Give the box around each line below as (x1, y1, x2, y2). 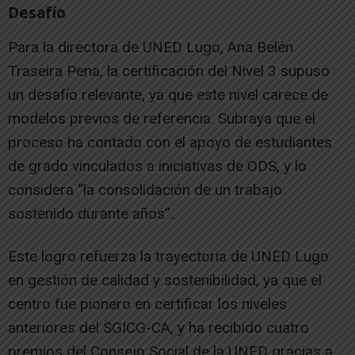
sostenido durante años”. (8, 204, 174, 223)
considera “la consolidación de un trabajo (8, 180, 282, 199)
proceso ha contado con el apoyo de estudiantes (8, 132, 332, 151)
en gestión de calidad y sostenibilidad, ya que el (8, 270, 322, 289)
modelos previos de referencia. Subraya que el (8, 109, 315, 128)
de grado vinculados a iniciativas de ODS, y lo (8, 156, 307, 175)
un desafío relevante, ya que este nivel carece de (8, 85, 328, 104)
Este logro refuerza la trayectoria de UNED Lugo (8, 246, 329, 265)
